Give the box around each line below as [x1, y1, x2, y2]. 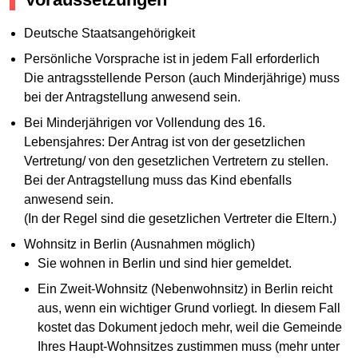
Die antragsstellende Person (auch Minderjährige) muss [23, 70, 340, 85]
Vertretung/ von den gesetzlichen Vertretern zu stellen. [23, 153, 328, 168]
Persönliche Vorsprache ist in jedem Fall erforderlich [23, 51, 320, 66]
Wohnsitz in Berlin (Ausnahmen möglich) [23, 237, 255, 251]
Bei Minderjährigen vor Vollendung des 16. [23, 115, 265, 129]
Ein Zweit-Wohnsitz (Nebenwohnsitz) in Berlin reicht [38, 281, 333, 296]
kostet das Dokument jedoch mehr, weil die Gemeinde [38, 320, 343, 334]
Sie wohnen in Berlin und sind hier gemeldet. [38, 256, 292, 270]
